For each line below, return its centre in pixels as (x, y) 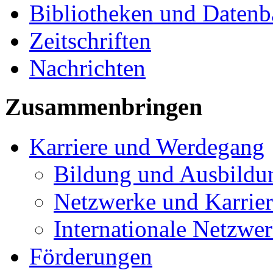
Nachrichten (87, 68)
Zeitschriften (90, 40)
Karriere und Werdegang (147, 147)
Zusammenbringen (104, 107)
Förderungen (91, 257)
